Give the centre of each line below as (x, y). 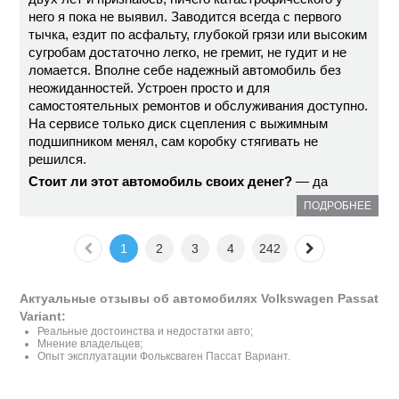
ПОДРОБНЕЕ (338, 206)
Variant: (43, 316)
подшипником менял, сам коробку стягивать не (174, 141)
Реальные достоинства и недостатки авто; (146, 331)
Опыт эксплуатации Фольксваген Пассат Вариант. (164, 356)
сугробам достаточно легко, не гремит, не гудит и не (188, 52)
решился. (58, 159)
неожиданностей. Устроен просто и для (150, 88)
